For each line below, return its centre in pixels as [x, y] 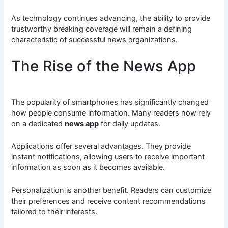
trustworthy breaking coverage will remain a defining [102, 29]
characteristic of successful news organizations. [95, 39]
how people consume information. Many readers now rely [111, 113]
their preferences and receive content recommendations [109, 201]
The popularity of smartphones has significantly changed [110, 102]
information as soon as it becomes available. [88, 168]
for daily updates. [130, 123]
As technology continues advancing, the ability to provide [111, 18]
